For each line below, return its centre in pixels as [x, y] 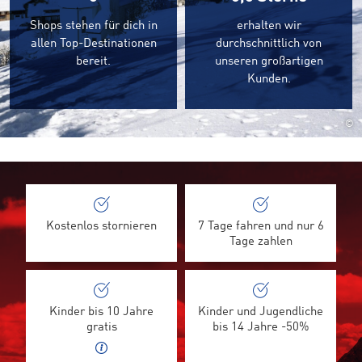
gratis [101, 328]
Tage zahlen [261, 242]
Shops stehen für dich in [93, 26]
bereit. [93, 62]
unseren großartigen [269, 62]
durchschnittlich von [269, 44]
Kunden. [269, 80]
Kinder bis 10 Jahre [101, 312]
